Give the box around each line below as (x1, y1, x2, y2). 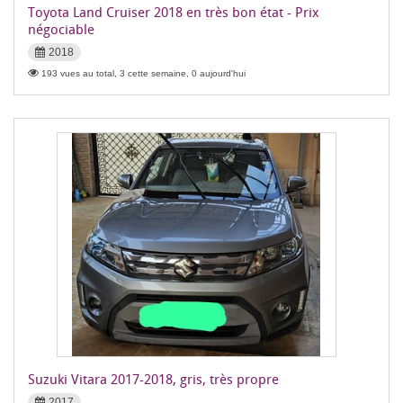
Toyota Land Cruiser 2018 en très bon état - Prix (28, 3, 319, 21)
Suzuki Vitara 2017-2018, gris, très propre (28, 370, 279, 388)
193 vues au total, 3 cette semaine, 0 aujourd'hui (41, 68, 246, 78)
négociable (28, 20, 94, 38)
